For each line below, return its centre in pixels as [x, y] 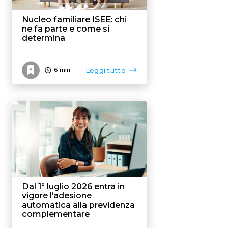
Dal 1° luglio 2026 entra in [73, 186]
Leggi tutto [105, 70]
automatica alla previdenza [78, 205]
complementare [56, 214]
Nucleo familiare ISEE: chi [74, 20]
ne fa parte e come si [66, 29]
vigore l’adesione [57, 195]
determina [44, 38]
